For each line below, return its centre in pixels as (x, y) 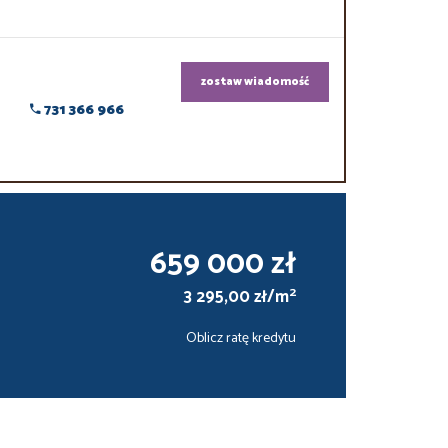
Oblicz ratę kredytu (240, 339)
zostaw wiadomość (254, 82)
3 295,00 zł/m (236, 298)
